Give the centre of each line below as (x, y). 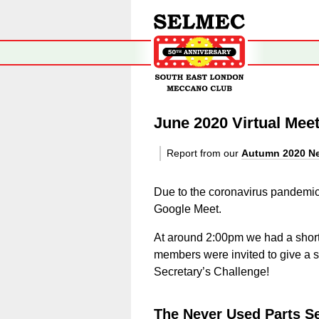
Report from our (204, 153)
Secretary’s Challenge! (211, 272)
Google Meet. (188, 209)
